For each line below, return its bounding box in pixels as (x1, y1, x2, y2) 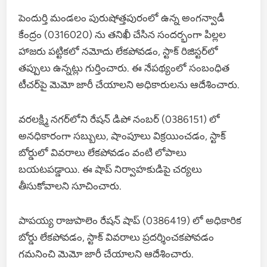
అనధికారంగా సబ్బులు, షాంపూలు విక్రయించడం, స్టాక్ (18, 129, 226, 142)
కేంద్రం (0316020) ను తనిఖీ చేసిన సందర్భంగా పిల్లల (18, 28, 226, 41)
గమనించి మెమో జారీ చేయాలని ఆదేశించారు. (18, 247, 194, 260)
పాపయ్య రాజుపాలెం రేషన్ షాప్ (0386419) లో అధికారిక (18, 214, 242, 226)
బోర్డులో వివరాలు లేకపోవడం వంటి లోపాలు (18, 146, 187, 159)
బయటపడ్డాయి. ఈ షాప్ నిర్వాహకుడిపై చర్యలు (18, 163, 203, 175)
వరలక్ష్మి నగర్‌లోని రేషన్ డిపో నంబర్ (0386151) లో (18, 113, 221, 125)
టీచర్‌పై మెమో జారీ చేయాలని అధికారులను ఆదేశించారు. (18, 78, 240, 91)
